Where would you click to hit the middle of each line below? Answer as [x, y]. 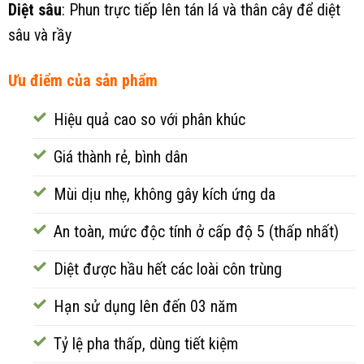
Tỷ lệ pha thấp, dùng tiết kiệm [145, 344]
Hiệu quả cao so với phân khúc [149, 120]
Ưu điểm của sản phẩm [83, 81]
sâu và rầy [40, 35]
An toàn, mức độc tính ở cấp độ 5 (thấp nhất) [196, 232]
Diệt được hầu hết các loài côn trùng [167, 270]
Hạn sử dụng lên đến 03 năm [145, 307]
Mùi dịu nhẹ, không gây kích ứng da [164, 195]
